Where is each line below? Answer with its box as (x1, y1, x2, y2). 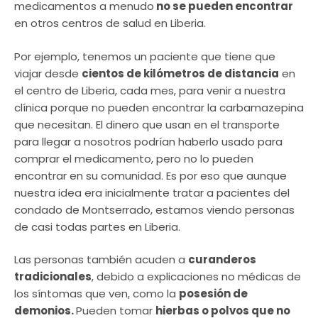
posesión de (179, 286, 248, 302)
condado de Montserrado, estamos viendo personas (14, 202, 295, 217)
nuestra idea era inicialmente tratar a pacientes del (14, 185, 290, 200)
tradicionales (14, 269, 92, 285)
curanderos (188, 252, 256, 268)
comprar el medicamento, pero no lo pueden (14, 150, 253, 166)
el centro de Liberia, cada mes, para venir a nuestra (14, 82, 285, 98)
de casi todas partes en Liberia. (14, 219, 180, 234)
